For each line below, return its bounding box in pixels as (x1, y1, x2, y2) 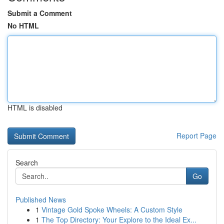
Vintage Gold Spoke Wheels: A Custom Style (41, 204, 182, 214)
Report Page (176, 130, 216, 140)
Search (15, 157, 38, 167)
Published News (15, 194, 66, 204)
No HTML (7, 20, 39, 30)
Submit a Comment (7, 8, 72, 18)
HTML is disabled (7, 102, 62, 112)
